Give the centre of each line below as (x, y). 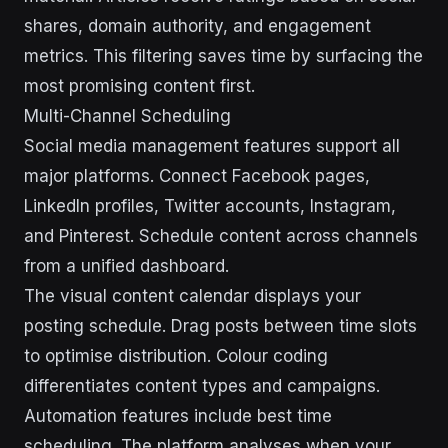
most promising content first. (139, 86)
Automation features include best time (178, 416)
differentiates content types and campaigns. (202, 386)
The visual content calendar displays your (192, 296)
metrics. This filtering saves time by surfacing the (223, 56)
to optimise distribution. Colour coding (176, 356)
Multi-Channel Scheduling (127, 116)
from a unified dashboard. (126, 266)
